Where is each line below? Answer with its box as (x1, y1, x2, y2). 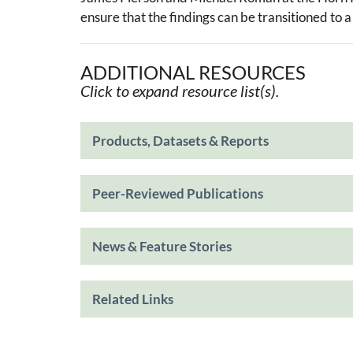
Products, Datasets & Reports (92, 132, 269, 149)
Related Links (92, 290, 173, 307)
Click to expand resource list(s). (80, 80, 279, 100)
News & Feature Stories (92, 237, 232, 255)
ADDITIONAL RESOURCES (80, 60, 306, 84)
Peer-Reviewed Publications (92, 184, 263, 202)
